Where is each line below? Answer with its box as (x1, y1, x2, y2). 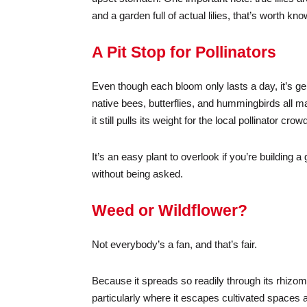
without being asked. (92, 167, 184, 180)
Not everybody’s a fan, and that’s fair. (92, 238, 258, 250)
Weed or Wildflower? (92, 201, 248, 219)
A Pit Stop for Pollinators (92, 42, 277, 61)
